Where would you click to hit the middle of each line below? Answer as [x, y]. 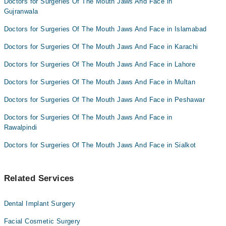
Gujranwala [21, 12]
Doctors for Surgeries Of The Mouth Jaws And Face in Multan [100, 82]
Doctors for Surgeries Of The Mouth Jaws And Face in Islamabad [105, 29]
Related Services [39, 179]
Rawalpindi [20, 128]
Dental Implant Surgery [40, 204]
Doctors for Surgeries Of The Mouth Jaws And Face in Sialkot [100, 145]
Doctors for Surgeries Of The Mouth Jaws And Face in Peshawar [104, 100]
